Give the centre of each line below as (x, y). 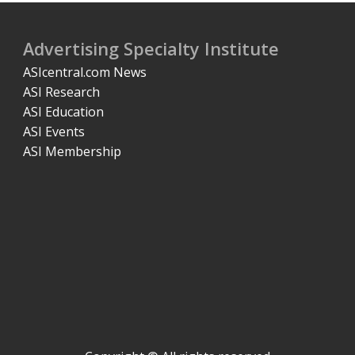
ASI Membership (72, 151)
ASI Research (61, 92)
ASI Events (53, 131)
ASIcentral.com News (84, 72)
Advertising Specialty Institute (151, 48)
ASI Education (63, 111)
